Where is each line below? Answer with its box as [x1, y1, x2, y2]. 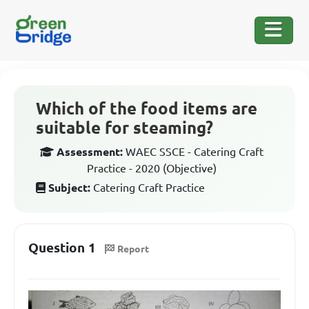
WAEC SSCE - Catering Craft [126, 146, 263, 158]
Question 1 [28, 240, 96, 255]
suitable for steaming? [36, 119, 213, 137]
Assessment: [57, 146, 123, 158]
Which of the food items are [36, 99, 257, 118]
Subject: [48, 181, 90, 194]
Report [117, 243, 149, 255]
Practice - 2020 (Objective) [87, 162, 217, 175]
